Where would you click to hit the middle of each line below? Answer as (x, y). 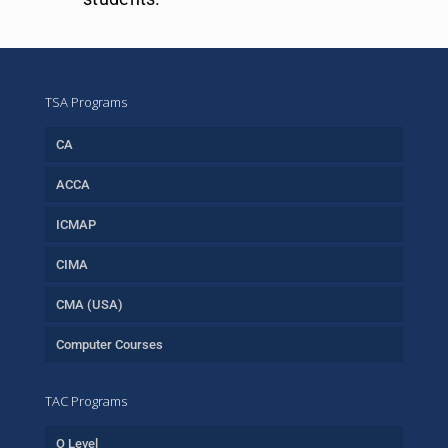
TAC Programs (86, 401)
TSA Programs (86, 102)
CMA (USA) (89, 304)
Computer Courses (109, 344)
